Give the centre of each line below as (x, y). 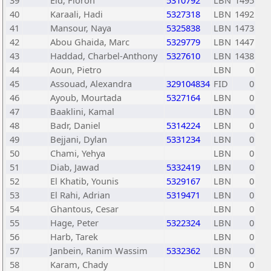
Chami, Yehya (78, 153)
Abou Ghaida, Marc (90, 42)
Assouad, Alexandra (91, 83)
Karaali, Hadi (77, 14)
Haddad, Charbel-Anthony (104, 56)
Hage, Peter (74, 223)
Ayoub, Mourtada (86, 97)
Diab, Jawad (75, 167)
